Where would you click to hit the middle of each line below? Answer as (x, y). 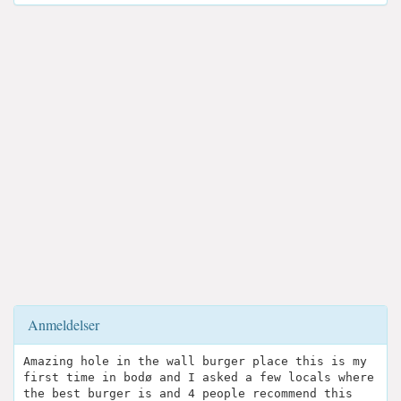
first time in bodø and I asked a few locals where (199, 378)
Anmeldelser (64, 325)
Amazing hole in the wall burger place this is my (195, 362)
